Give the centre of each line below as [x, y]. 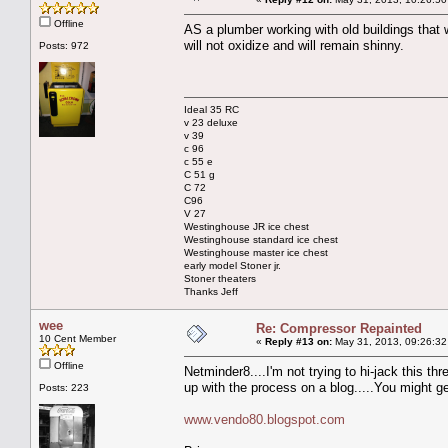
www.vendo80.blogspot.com [264, 419]
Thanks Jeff [211, 291]
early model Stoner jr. [232, 265]
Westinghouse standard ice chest [261, 239]
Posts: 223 [64, 387]
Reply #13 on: [298, 341]
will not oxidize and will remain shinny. [294, 45]
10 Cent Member [77, 338]
